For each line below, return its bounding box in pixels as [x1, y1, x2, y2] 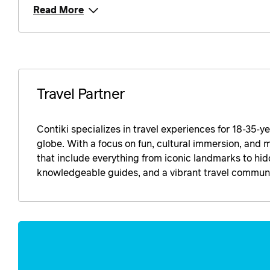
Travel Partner [37, 87, 125, 102]
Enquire [7, 225, 42, 235]
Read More [33, 5, 84, 16]
